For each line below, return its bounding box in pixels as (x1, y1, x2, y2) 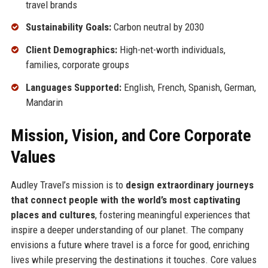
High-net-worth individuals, (117, 44, 226, 56)
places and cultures (10, 208, 95, 221)
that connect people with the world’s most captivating (10, 193, 240, 206)
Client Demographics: (25, 44, 117, 56)
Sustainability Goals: (25, 21, 111, 33)
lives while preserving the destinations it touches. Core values (10, 253, 257, 266)
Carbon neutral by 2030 (111, 21, 204, 33)
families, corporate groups (25, 59, 129, 71)
